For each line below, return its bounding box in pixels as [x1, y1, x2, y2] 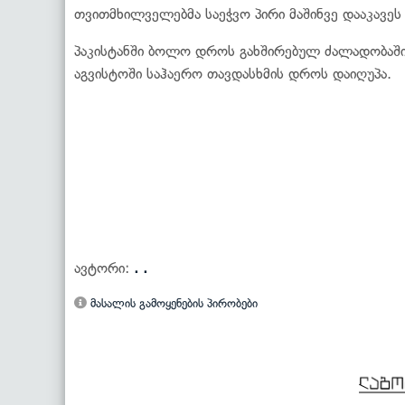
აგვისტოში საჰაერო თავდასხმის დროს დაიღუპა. [74, 64, 391, 82]
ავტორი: [74, 259, 134, 277]
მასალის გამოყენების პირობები [87, 296, 258, 310]
